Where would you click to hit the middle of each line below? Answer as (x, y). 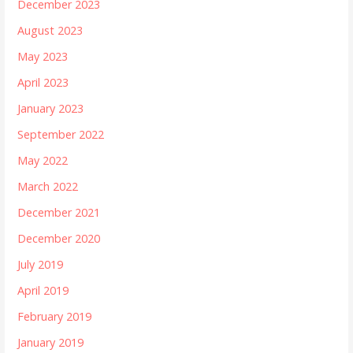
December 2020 (59, 238)
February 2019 (55, 316)
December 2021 (59, 212)
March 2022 (48, 186)
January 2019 (51, 342)
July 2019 (41, 264)
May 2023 (43, 56)
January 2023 (51, 108)
